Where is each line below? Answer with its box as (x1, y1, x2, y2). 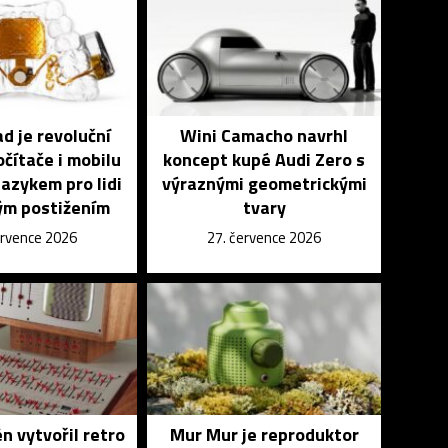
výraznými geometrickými (161, 170, 367, 197)
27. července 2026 (207, 226, 322, 249)
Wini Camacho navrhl (180, 122, 349, 149)
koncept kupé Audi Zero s (163, 146, 366, 173)
